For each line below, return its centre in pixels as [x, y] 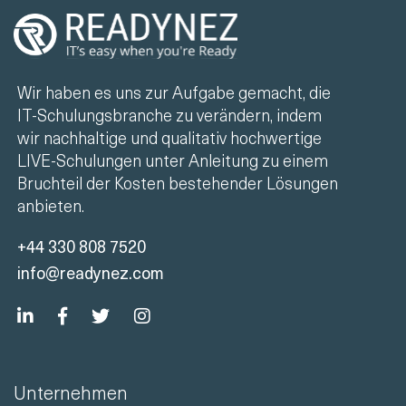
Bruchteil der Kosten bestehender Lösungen [178, 183]
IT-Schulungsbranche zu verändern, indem [169, 115]
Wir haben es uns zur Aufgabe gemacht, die [174, 92]
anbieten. [51, 205]
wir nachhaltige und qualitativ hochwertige [169, 137]
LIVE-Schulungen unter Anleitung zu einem [173, 160]
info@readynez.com [91, 272]
